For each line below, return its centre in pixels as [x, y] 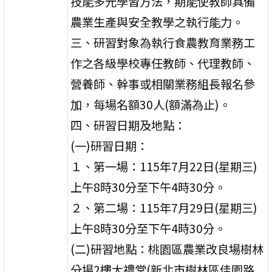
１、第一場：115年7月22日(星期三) [164, 166]
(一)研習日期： [110, 145]
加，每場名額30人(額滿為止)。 [151, 104]
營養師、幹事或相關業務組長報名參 [163, 83]
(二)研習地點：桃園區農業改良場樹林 [167, 249]
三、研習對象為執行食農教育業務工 [163, 42]
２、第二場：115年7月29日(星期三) [164, 207]
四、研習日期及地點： [128, 125]
